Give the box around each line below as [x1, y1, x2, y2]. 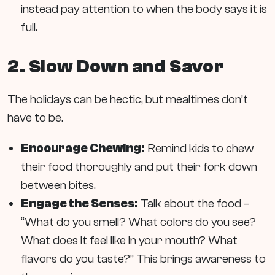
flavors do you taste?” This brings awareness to [21, 251, 266, 266]
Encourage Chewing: [21, 141, 145, 155]
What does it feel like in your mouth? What [21, 233, 238, 247]
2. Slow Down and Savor [7, 55, 225, 77]
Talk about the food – [138, 196, 250, 211]
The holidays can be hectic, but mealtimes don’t [7, 91, 248, 106]
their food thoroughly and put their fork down [21, 159, 257, 174]
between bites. [21, 177, 96, 192]
